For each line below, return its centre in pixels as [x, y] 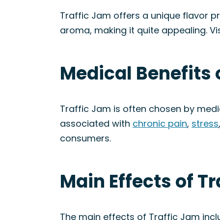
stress [205, 124]
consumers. [85, 138]
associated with [96, 124]
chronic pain [160, 124]
